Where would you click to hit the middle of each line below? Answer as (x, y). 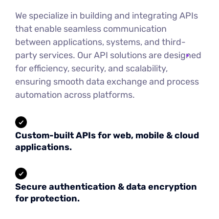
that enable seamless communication (91, 29)
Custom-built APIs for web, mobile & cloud (107, 136)
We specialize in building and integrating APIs (107, 16)
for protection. (48, 199)
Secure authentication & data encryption (106, 187)
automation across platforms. (75, 95)
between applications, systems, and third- (101, 42)
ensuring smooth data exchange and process (107, 82)
